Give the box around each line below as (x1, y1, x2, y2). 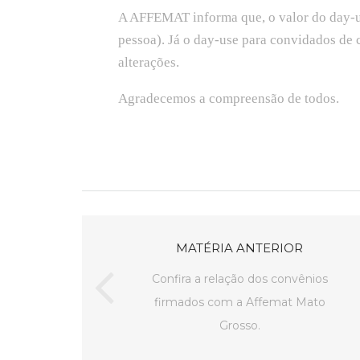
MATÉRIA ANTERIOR (176, 239, 303, 256)
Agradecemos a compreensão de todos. (118, 90, 339, 106)
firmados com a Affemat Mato (153, 294, 325, 309)
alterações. (118, 55, 179, 71)
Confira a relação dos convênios (151, 271, 328, 286)
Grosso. (219, 317, 260, 333)
